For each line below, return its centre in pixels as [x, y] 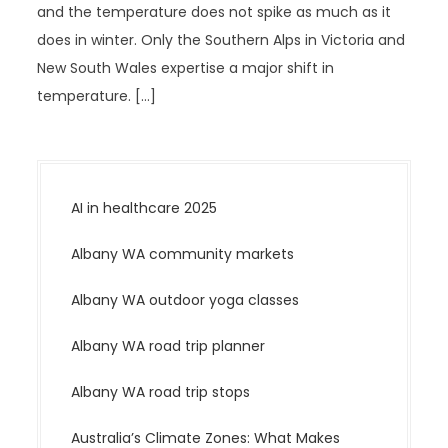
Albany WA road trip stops [161, 392]
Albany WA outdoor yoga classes [185, 300]
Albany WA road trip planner [168, 346]
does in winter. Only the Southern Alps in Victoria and [221, 40]
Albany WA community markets [183, 254]
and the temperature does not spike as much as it [214, 12]
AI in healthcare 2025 [144, 208]
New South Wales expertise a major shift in [186, 68]
